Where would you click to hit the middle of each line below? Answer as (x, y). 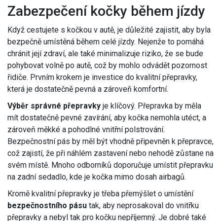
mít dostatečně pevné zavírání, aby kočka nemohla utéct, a (107, 118)
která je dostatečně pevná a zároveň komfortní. (88, 89)
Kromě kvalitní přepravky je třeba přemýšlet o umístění (100, 194)
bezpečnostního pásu (47, 206)
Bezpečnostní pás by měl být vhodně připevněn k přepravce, (110, 142)
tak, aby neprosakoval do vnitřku (143, 206)
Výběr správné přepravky (54, 106)
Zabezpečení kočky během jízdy (106, 11)
